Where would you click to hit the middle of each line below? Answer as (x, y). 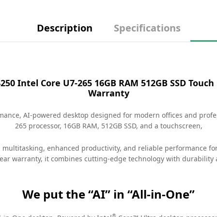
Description (64, 28)
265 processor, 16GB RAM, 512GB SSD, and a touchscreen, (108, 125)
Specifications (147, 28)
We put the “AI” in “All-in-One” (108, 194)
